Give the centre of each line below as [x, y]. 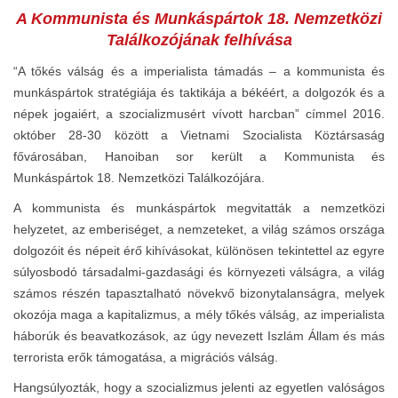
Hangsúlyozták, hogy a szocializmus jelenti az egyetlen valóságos [199, 387]
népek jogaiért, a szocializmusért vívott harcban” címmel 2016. [199, 113]
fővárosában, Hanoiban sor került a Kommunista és [199, 156]
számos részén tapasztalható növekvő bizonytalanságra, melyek [199, 293]
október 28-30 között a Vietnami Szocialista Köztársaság [199, 135]
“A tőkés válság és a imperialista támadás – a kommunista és [199, 71]
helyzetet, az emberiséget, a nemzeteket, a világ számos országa [199, 229]
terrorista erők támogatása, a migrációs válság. [146, 357]
